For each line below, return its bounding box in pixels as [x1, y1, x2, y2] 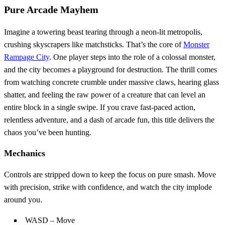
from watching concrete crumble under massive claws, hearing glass [4, 78, 219, 87]
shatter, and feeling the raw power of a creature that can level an [4, 90, 205, 99]
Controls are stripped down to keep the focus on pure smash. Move [4, 170, 216, 179]
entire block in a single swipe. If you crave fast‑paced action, [4, 103, 195, 112]
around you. [4, 195, 42, 204]
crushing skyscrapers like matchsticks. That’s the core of [4, 40, 183, 49]
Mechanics [4, 148, 45, 159]
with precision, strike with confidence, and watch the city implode [4, 183, 212, 192]
